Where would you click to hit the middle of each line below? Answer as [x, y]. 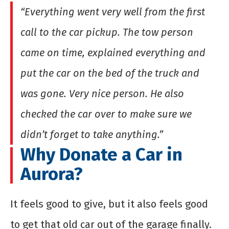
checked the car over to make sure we [106, 114]
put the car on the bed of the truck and [110, 73]
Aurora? [52, 174]
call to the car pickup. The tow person [107, 32]
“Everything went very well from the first [113, 12]
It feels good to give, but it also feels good [109, 204]
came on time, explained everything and [113, 52]
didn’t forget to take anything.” [92, 134]
